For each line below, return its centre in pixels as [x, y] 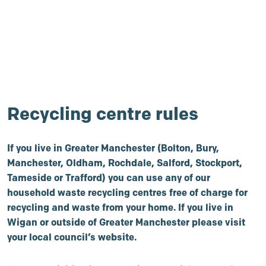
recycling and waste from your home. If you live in [120, 207]
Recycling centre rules [103, 114]
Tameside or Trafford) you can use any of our [109, 178]
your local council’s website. [72, 237]
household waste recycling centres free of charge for [127, 192]
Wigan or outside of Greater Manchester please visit [126, 222]
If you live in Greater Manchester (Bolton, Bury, [113, 148]
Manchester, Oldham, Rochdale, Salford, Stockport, [125, 163]
